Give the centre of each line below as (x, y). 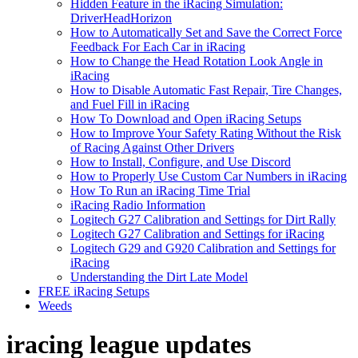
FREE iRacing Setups (94, 291)
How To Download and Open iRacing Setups (186, 119)
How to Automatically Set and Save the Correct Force (206, 32)
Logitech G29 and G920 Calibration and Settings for (203, 248)
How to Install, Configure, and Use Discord (181, 162)
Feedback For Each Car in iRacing (158, 47)
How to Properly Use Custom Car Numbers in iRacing (209, 176)
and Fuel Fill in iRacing (130, 104)
